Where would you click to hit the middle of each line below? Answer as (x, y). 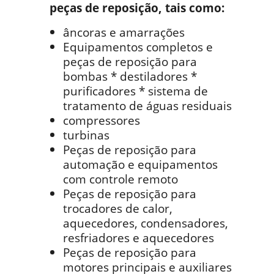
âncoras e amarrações (124, 32)
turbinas (86, 135)
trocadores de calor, (118, 208)
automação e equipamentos (140, 164)
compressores (102, 120)
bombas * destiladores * (130, 76)
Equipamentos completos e (138, 47)
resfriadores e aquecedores (139, 238)
